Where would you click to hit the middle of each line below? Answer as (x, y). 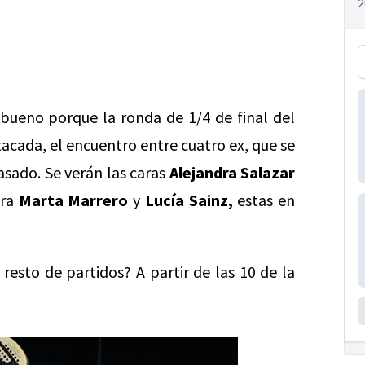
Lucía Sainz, (189, 200)
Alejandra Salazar (232, 172)
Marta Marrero (73, 200)
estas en (264, 200)
